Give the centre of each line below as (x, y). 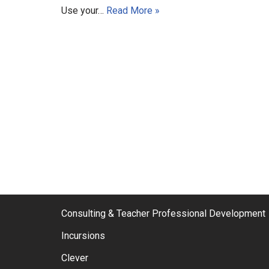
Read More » (133, 11)
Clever (75, 258)
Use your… (84, 11)
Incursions (83, 236)
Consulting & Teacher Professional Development (163, 213)
